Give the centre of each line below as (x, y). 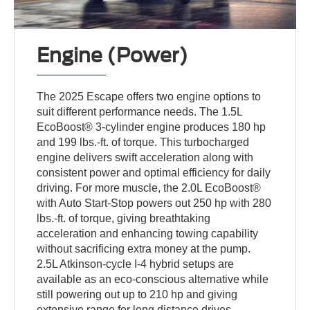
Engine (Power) (113, 56)
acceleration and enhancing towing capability (148, 234)
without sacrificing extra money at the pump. (144, 249)
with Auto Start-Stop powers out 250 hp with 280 (154, 203)
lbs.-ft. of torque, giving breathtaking (124, 219)
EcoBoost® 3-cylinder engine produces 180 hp (152, 127)
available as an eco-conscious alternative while (153, 280)
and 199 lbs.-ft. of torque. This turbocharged (143, 143)
